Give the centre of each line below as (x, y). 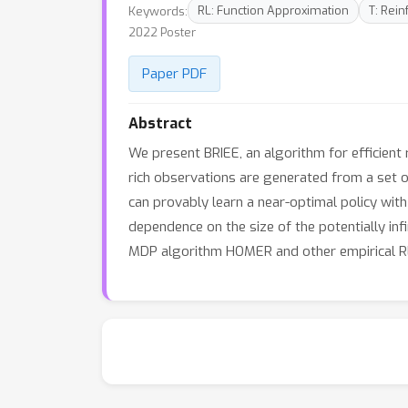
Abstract (160, 123)
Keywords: (158, 10)
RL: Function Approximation (273, 10)
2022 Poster (162, 32)
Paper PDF (174, 74)
